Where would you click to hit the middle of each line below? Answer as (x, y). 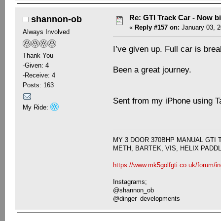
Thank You (38, 56)
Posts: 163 (38, 85)
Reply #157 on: (157, 28)
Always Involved (46, 32)
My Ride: (36, 107)
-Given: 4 (36, 66)
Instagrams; (130, 182)
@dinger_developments (147, 198)
